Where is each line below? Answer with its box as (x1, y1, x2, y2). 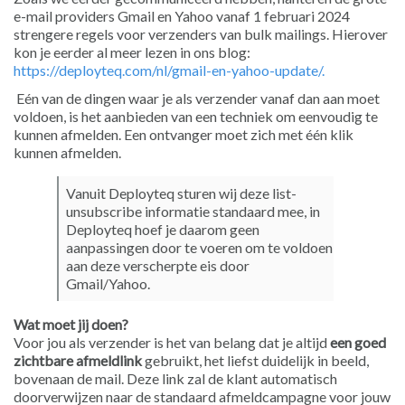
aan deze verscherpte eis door (66, 257, 250, 275)
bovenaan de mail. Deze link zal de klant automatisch (14, 370, 337, 388)
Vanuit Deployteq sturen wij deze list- (66, 184, 297, 202)
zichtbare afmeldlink (14, 352, 142, 370)
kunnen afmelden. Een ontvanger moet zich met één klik (14, 126, 353, 144)
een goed (330, 334, 386, 352)
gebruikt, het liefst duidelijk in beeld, (142, 352, 369, 370)
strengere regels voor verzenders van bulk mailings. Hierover (14, 25, 388, 43)
